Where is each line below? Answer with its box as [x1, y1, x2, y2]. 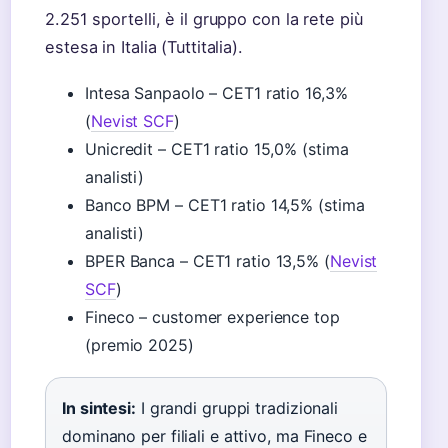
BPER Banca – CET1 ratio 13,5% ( [85, 251, 330, 271]
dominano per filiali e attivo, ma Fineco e [62, 426, 367, 446]
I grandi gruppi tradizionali [135, 398, 339, 418]
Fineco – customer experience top [85, 307, 340, 327]
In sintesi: [62, 398, 136, 418]
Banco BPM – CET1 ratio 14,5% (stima [85, 195, 365, 215]
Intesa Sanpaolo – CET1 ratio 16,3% [85, 83, 348, 103]
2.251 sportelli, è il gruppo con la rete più [45, 9, 363, 29]
